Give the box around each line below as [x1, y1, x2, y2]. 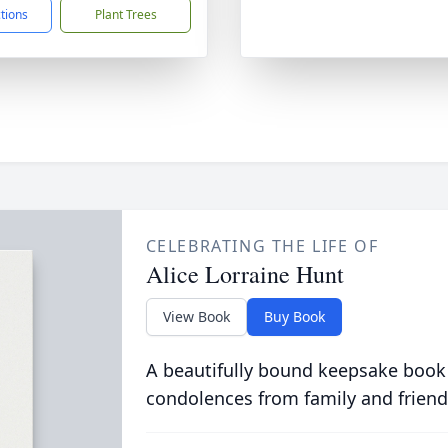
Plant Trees [94, 6, 157, 23]
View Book [162, 307, 230, 326]
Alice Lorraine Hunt [145, 258, 344, 290]
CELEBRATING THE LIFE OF [145, 235, 379, 257]
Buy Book [263, 307, 325, 326]
